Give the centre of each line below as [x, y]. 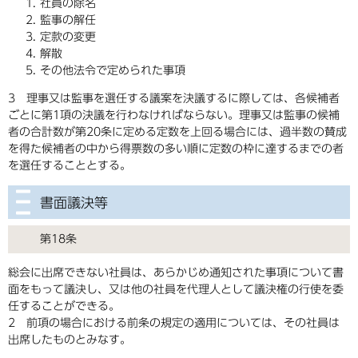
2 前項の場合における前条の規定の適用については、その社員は [174, 323]
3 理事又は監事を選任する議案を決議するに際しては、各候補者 [174, 99]
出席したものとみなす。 [70, 340]
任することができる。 [64, 306]
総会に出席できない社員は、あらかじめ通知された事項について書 [176, 273]
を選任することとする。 [70, 166]
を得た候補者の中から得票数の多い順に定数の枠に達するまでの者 [176, 149]
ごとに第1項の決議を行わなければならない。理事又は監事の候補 [174, 115]
